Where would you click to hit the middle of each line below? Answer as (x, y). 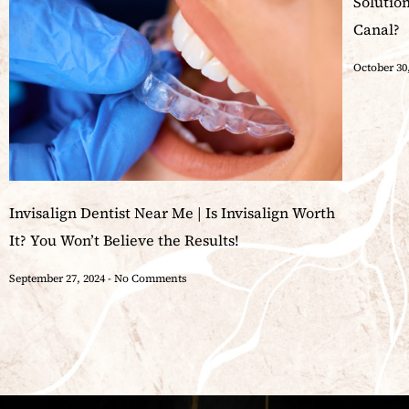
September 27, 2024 (58, 279)
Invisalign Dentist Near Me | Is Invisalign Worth (172, 213)
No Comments (149, 279)
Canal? (377, 30)
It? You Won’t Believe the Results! (124, 241)
